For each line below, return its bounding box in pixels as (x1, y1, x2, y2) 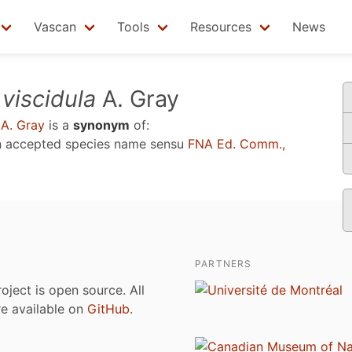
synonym (73, 117, 130, 133)
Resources (190, 19, 251, 35)
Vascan (34, 19, 76, 35)
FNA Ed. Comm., (188, 136, 285, 152)
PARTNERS (195, 258, 252, 269)
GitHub (87, 301, 130, 317)
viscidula (2, 85, 96, 112)
